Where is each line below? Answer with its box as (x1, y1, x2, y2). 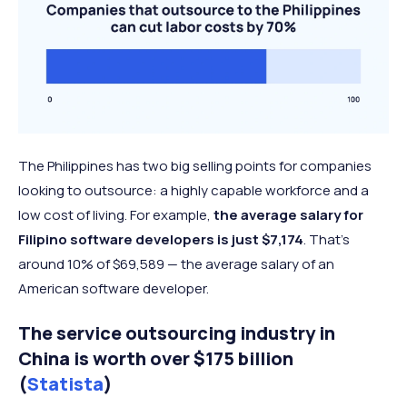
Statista (27, 372, 104, 397)
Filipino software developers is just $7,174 (18, 230, 303, 250)
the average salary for (213, 205, 363, 225)
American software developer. (18, 279, 209, 299)
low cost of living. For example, (18, 205, 213, 225)
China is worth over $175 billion (18, 346, 293, 372)
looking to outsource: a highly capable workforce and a (18, 181, 369, 201)
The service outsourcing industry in (18, 321, 335, 346)
